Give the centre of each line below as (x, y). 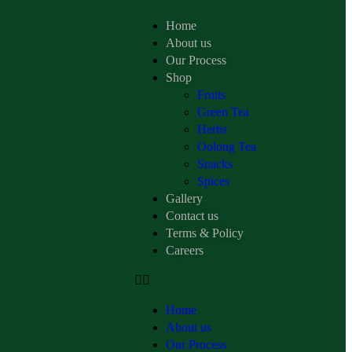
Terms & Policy (205, 233)
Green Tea (223, 112)
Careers (185, 251)
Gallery (184, 199)
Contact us (192, 216)
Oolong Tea (227, 147)
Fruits (211, 95)
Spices (213, 181)
